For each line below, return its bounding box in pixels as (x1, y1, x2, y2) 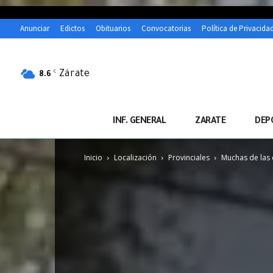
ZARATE (195, 117, 225, 127)
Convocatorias (141, 23, 191, 34)
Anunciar (20, 23, 49, 34)
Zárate (59, 68, 90, 80)
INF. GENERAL (113, 117, 166, 127)
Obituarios (96, 23, 130, 34)
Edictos (60, 23, 85, 34)
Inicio (84, 152, 102, 163)
